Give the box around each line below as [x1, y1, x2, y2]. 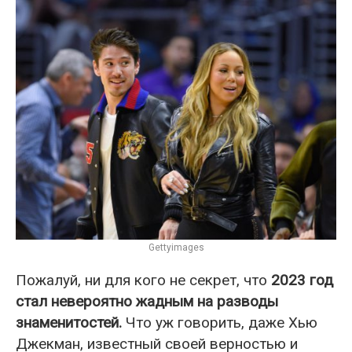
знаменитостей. [16, 313, 122, 332]
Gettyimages [148, 242, 204, 254]
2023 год [271, 271, 333, 290]
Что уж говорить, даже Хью [122, 313, 317, 332]
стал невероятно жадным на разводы [16, 292, 278, 311]
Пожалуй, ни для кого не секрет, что [16, 271, 271, 290]
